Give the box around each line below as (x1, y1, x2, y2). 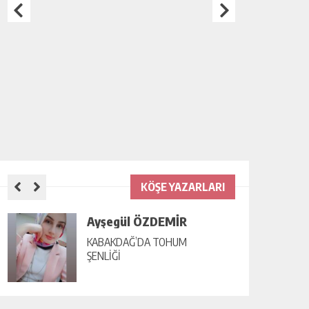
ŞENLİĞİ (87, 249, 121, 263)
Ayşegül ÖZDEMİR (87, 213, 187, 229)
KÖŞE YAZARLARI (141, 180, 225, 194)
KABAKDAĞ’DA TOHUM (87, 235, 187, 249)
